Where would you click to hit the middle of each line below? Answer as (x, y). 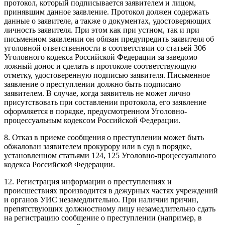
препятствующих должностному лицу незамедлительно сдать (110, 208)
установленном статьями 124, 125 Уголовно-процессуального (110, 155)
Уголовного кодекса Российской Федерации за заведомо (101, 57)
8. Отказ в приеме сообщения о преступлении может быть (104, 137)
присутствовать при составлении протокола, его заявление (105, 102)
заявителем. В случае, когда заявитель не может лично (97, 93)
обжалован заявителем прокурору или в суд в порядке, (98, 146)
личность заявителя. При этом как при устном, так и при (102, 30)
